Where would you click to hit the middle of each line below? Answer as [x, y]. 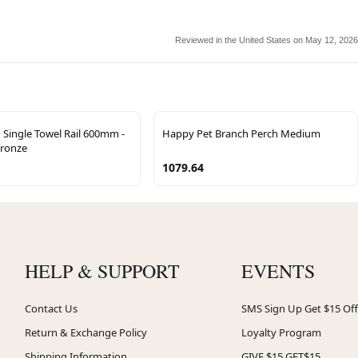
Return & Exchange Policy [86, 332]
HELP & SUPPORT [102, 270]
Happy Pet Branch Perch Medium [241, 133]
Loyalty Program [281, 332]
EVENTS [278, 270]
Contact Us [51, 308]
